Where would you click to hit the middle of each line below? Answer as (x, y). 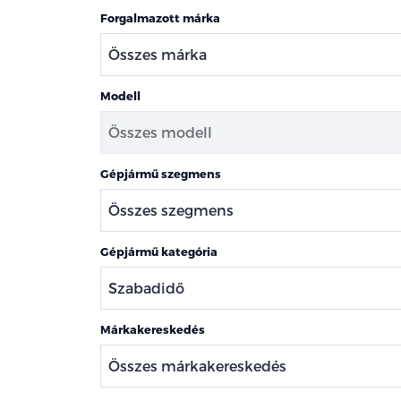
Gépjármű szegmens (161, 173)
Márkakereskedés (153, 329)
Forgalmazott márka (160, 17)
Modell (120, 95)
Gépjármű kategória (159, 251)
